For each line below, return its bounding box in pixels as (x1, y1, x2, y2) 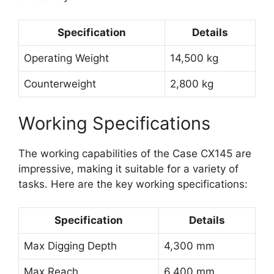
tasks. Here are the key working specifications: (18, 177, 248, 190)
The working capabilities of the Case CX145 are (18, 147, 251, 160)
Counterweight (24, 78, 96, 91)
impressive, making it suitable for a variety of (18, 162, 239, 175)
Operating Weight (24, 52, 109, 65)
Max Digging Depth (24, 240, 117, 253)
